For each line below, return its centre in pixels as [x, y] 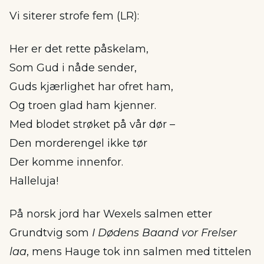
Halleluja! [34, 181]
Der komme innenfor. [66, 162]
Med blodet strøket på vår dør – [92, 124]
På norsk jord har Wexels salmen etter [111, 214]
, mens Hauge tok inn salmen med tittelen [139, 252]
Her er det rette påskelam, [79, 49]
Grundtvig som [51, 233]
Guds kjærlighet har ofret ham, [91, 87]
